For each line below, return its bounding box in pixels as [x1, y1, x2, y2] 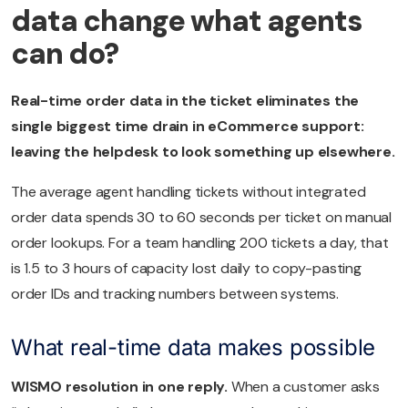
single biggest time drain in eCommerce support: [11, 117, 364, 137]
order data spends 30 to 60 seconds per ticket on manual [11, 208, 392, 228]
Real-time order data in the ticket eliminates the [11, 91, 360, 111]
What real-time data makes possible [11, 334, 376, 362]
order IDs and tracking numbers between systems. [11, 284, 339, 304]
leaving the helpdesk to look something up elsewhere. [11, 142, 395, 162]
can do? [11, 35, 118, 74]
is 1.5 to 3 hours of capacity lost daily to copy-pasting [11, 259, 362, 279]
